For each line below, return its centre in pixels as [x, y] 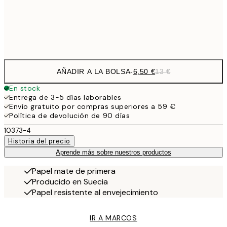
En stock [25, 88]
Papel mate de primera [74, 171]
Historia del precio [39, 141]
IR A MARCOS [113, 218]
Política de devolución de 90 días [70, 116]
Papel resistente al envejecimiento [95, 193]
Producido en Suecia [70, 182]
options [26, 48]
